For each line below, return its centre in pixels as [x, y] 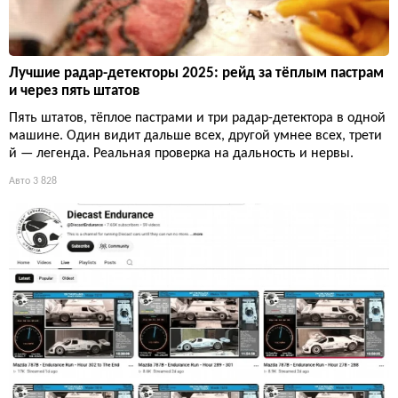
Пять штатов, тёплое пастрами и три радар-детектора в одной [197, 119]
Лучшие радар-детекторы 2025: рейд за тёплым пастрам [196, 74]
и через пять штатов [74, 92]
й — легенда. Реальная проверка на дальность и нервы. [181, 154]
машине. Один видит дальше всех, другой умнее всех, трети [195, 136]
